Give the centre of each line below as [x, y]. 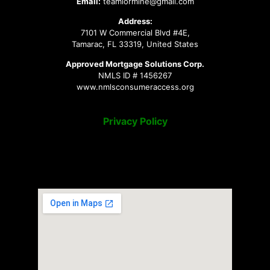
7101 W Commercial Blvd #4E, [135, 33]
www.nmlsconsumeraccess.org [135, 87]
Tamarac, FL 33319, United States [135, 44]
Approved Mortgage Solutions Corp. [135, 64]
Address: [135, 21]
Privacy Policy [135, 121]
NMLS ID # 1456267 [135, 76]
